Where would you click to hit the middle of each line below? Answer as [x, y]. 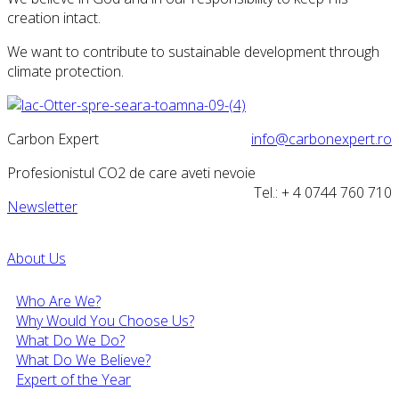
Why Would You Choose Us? [105, 320]
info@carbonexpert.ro [322, 138]
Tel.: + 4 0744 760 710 [323, 192]
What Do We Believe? [83, 359]
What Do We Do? [70, 340]
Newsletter [42, 206]
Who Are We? [58, 301]
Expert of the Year [73, 379]
